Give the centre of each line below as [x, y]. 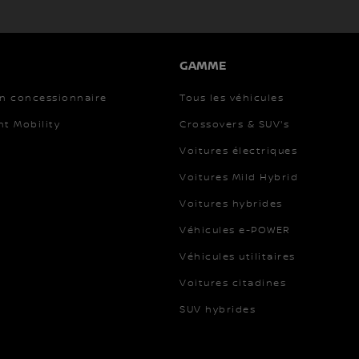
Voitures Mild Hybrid [239, 177]
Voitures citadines [233, 283]
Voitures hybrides [231, 204]
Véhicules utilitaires [238, 256]
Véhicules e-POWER [235, 230]
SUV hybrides [218, 309]
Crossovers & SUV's [234, 124]
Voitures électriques [238, 151]
